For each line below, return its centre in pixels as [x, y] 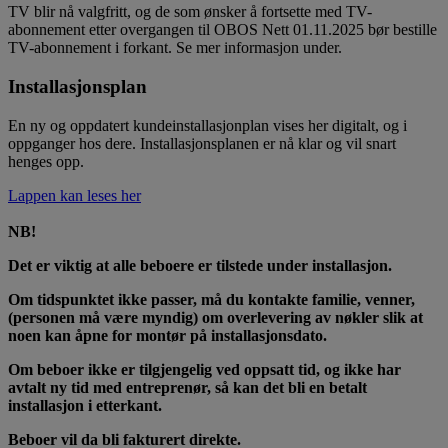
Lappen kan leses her [74, 195]
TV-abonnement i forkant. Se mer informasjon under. [175, 48]
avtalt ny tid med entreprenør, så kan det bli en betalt [187, 387]
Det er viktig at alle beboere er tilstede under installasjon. [200, 265]
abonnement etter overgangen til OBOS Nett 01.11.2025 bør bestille [222, 30]
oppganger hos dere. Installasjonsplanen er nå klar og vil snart [202, 143]
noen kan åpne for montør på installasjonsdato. [167, 335]
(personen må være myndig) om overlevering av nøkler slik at [215, 317]
